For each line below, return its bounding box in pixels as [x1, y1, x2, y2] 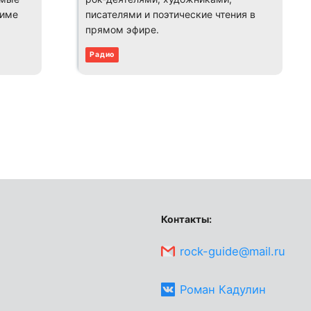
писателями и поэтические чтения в [85, 8, 256, 20]
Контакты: [160, 213, 212, 226]
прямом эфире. [85, 23, 160, 35]
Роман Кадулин [180, 282, 266, 296]
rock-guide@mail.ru [180, 244, 285, 258]
